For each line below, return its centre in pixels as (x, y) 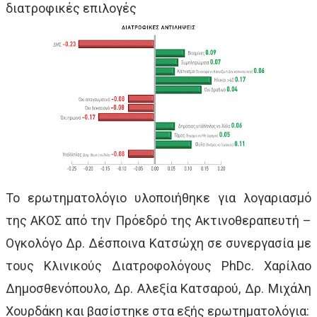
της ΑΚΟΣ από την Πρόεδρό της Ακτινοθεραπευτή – (158, 220)
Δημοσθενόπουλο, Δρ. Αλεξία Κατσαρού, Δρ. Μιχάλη (158, 288)
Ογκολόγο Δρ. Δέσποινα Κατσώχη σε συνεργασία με (158, 243)
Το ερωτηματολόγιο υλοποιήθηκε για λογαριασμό (158, 197)
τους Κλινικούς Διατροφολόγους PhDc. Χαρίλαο (158, 265)
